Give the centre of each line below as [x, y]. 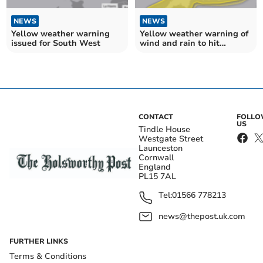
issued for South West [56, 43]
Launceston [161, 148]
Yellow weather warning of [194, 33]
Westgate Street [171, 139]
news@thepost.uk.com [202, 216]
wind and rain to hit [180, 43]
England [155, 167]
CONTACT [156, 117]
